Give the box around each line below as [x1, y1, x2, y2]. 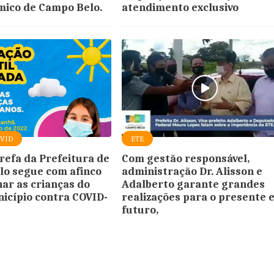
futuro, [122, 203, 159, 217]
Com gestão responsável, [122, 152, 250, 165]
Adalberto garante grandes [122, 177, 265, 191]
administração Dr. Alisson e [122, 165, 263, 178]
